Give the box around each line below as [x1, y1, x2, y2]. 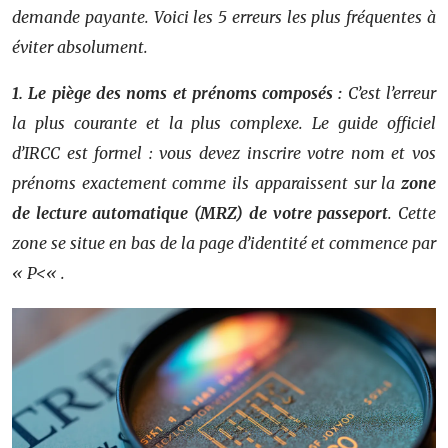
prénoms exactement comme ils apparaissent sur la [12, 172, 401, 193]
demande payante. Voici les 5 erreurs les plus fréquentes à [12, 6, 436, 27]
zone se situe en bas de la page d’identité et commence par [12, 232, 436, 253]
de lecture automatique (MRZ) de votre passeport [12, 202, 389, 223]
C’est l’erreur [342, 82, 437, 103]
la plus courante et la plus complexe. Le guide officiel [12, 112, 436, 133]
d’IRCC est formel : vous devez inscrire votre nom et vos [12, 142, 436, 163]
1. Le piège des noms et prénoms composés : [12, 82, 343, 103]
